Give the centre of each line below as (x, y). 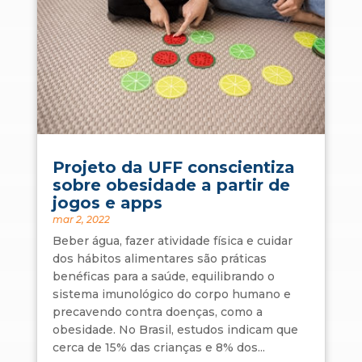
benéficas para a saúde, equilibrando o (163, 276)
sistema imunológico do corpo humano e (171, 294)
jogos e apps (107, 202)
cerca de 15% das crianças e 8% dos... (158, 347)
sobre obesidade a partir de (171, 185)
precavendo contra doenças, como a (157, 311)
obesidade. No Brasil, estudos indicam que (175, 329)
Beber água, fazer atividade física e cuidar (172, 240)
